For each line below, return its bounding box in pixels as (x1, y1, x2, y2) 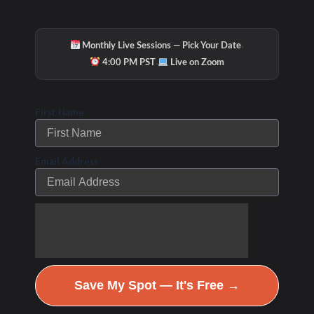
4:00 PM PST (100, 57, 156, 67)
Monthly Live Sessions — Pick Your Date (80, 41, 242, 50)
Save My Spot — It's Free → (74, 278, 240, 293)
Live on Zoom (168, 57, 225, 67)
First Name (35, 105, 84, 119)
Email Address (35, 154, 98, 168)
